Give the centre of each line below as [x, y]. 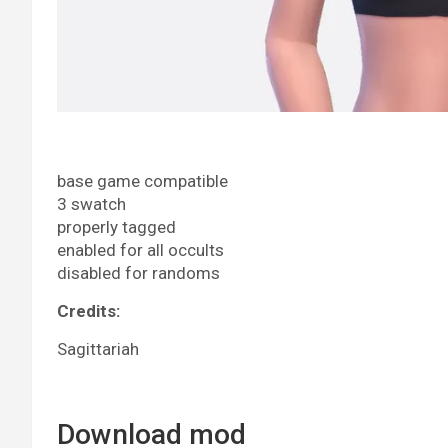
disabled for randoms [138, 272]
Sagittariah [98, 348]
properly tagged [116, 226]
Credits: [88, 310]
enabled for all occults [140, 249]
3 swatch [91, 203]
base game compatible [142, 180]
